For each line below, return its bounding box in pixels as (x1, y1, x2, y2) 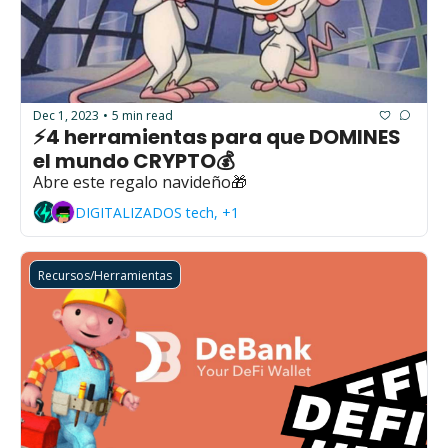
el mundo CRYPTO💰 (33, 147, 235, 176)
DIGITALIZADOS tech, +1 (75, 202, 239, 222)
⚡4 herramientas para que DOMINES (33, 123, 401, 152)
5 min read (112, 106, 173, 124)
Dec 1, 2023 (33, 106, 99, 124)
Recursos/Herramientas (38, 267, 172, 285)
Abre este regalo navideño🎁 (33, 171, 247, 194)
